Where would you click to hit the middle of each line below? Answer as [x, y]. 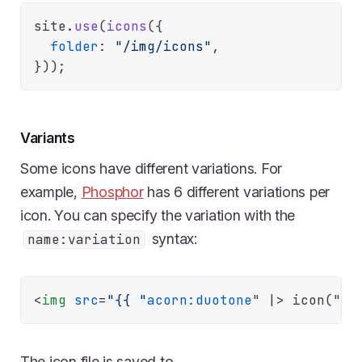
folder [74, 47]
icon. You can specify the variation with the [158, 215]
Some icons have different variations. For [151, 168]
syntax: [172, 238]
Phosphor [112, 192]
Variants [48, 137]
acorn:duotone [200, 300]
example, [51, 192]
